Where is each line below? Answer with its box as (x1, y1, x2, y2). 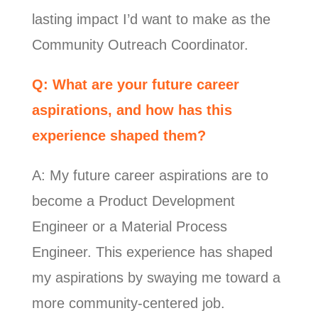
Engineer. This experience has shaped (31, 243, 273, 260)
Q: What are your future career (31, 76, 239, 92)
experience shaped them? (31, 127, 210, 143)
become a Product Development (31, 192, 235, 209)
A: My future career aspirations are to (31, 167, 268, 183)
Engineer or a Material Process (31, 218, 227, 234)
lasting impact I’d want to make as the (31, 11, 270, 27)
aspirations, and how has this (31, 102, 232, 118)
